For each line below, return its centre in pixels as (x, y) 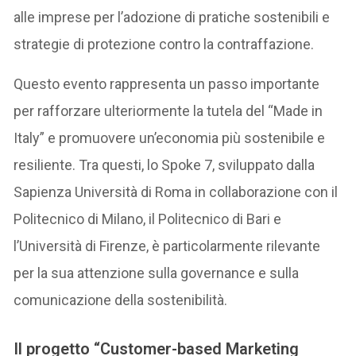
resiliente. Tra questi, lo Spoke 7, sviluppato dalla (164, 165)
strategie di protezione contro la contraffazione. (164, 44)
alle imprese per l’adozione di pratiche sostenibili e (172, 17)
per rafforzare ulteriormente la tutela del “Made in (168, 111)
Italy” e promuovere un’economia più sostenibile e (170, 138)
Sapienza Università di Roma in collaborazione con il (176, 192)
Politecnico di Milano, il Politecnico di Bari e (148, 219)
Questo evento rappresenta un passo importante (167, 84)
